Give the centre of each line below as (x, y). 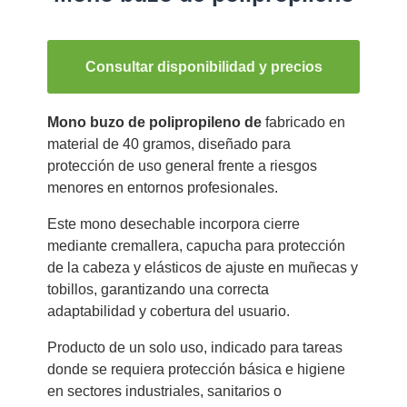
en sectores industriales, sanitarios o (164, 392)
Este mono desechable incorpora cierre (173, 224)
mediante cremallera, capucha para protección (196, 246)
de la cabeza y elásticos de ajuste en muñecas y (202, 268)
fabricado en (303, 123)
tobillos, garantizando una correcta (158, 290)
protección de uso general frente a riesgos (182, 166)
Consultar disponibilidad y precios (203, 67)
